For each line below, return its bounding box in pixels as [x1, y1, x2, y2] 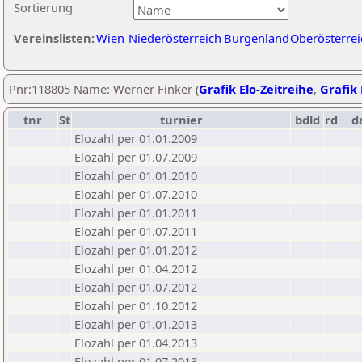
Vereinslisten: [14, 30, 95, 46]
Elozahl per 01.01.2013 [74, 316, 197, 332]
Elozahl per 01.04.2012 [74, 260, 197, 276]
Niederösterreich [128, 30, 221, 46]
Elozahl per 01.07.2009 [74, 149, 197, 165]
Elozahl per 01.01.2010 [74, 167, 197, 183]
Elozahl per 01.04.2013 [74, 335, 197, 351]
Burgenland [224, 30, 289, 46]
